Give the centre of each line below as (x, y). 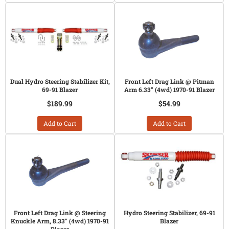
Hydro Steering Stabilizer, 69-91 (169, 213)
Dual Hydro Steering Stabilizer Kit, (60, 81)
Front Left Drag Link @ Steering (60, 213)
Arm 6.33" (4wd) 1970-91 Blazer (169, 89)
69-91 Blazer (60, 89)
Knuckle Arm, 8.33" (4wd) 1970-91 (60, 221)
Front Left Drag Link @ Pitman (169, 81)
